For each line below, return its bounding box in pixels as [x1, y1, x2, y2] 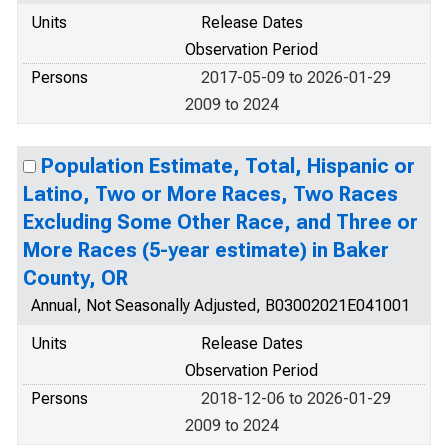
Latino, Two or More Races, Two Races [23, 182, 398, 206]
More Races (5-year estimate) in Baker [23, 238, 389, 262]
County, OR [23, 266, 128, 290]
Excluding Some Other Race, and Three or [23, 210, 418, 234]
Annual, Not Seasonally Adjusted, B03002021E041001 [31, 296, 410, 315]
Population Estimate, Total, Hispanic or [41, 154, 415, 178]
